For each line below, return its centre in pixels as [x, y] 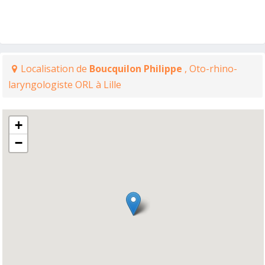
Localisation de [55, 69]
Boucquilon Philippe [137, 69]
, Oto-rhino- [211, 69]
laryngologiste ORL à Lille [65, 85]
